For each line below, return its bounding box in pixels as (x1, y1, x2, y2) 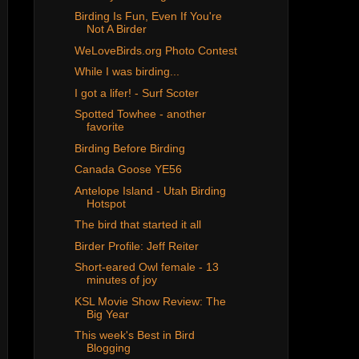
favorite (86, 120, 124, 134)
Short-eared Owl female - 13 (74, 260, 219, 274)
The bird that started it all (74, 218, 201, 232)
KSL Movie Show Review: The (74, 294, 226, 308)
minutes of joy (86, 273, 157, 287)
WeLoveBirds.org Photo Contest (74, 43, 237, 57)
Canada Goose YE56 (74, 163, 182, 176)
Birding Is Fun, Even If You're (74, 10, 222, 23)
